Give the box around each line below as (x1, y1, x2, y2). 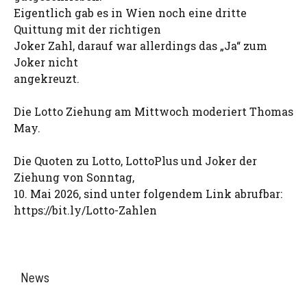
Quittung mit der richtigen (14, 22, 161, 36)
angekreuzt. (14, 71, 79, 86)
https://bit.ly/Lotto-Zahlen (14, 203, 157, 217)
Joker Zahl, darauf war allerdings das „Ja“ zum (14, 38, 267, 53)
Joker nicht (14, 55, 78, 69)
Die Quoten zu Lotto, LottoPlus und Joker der (14, 153, 257, 168)
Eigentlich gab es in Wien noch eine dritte (14, 5, 247, 20)
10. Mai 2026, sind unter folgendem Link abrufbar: (14, 186, 282, 201)
